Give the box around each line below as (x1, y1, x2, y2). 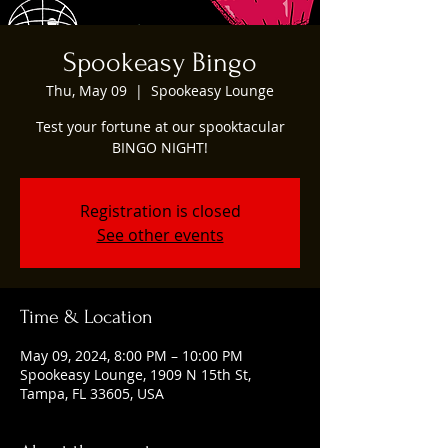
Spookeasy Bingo (63, 46, 257, 78)
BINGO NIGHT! (112, 137, 208, 157)
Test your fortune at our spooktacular (35, 116, 285, 136)
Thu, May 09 (46, 80, 127, 100)
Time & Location (20, 305, 153, 328)
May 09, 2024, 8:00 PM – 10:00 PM (20, 345, 243, 365)
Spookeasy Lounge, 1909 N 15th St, (20, 364, 251, 384)
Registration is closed (79, 199, 241, 222)
